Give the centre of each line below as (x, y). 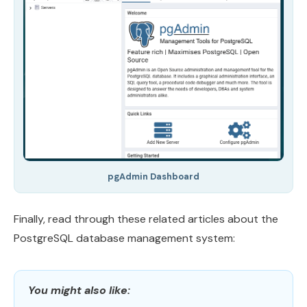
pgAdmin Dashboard (153, 176)
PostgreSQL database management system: (124, 238)
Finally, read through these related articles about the (146, 219)
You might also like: (79, 290)
